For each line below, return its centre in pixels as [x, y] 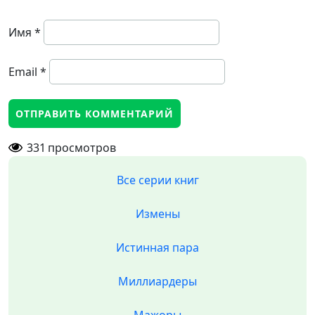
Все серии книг [157, 180]
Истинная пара [157, 247]
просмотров [82, 148]
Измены [157, 214]
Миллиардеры [157, 281]
